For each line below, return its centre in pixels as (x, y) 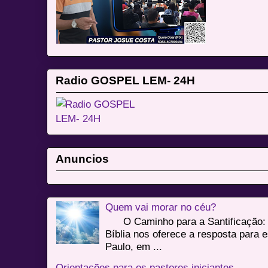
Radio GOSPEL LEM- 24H (126, 81)
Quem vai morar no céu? (160, 207)
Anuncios (83, 159)
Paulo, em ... (133, 246)
